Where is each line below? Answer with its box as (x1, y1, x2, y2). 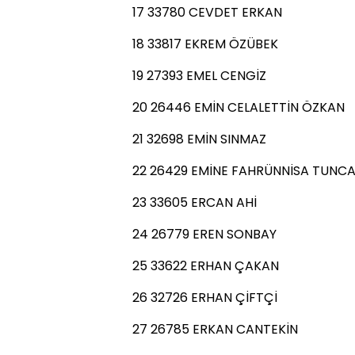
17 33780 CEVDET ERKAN (132, 3, 282, 21)
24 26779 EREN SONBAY (132, 225, 277, 243)
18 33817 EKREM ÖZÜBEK (132, 35, 278, 53)
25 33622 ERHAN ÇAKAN (132, 257, 279, 275)
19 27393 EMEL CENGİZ (132, 67, 266, 85)
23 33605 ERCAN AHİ (132, 193, 257, 212)
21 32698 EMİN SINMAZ (132, 130, 266, 148)
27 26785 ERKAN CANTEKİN (132, 320, 298, 338)
